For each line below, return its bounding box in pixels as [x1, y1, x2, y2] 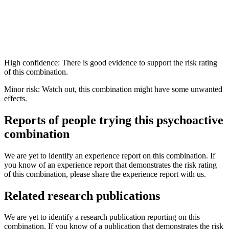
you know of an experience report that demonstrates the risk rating [4, 160, 217, 169]
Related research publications [4, 189, 160, 202]
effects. [4, 94, 27, 103]
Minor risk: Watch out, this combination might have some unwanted [4, 84, 222, 94]
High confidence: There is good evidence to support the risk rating [4, 58, 217, 67]
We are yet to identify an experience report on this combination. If [4, 151, 215, 160]
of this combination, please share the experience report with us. [4, 169, 206, 178]
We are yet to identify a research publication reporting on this [4, 213, 200, 222]
